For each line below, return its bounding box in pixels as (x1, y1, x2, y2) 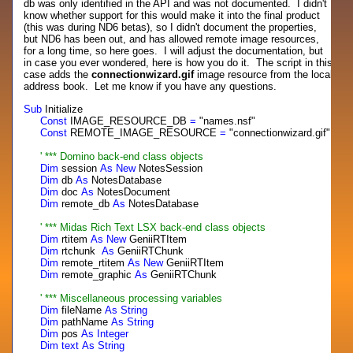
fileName (58, 304, 106, 316)
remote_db (58, 198, 113, 210)
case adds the (24, 69, 92, 80)
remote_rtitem (58, 257, 128, 269)
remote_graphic (58, 269, 136, 281)
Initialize (42, 103, 84, 115)
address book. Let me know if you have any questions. (24, 80, 277, 92)
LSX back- (134, 221, 186, 233)
